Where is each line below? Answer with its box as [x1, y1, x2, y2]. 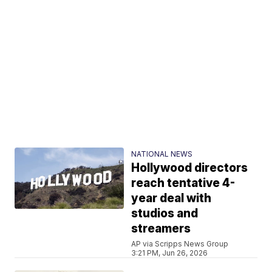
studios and [131, 206, 199, 220]
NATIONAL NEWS [131, 149, 193, 158]
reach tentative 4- [131, 175, 236, 190]
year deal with [131, 191, 212, 205]
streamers [131, 221, 191, 236]
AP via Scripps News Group [131, 239, 229, 248]
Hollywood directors [131, 160, 248, 175]
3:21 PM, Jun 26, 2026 [131, 248, 208, 257]
